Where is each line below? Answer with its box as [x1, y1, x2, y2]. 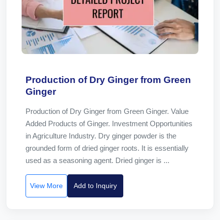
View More [30, 182, 63, 190]
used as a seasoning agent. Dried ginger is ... [26, 156, 169, 165]
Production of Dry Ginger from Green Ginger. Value [26, 107, 189, 115]
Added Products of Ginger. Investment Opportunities [26, 119, 192, 128]
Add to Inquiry [74, 182, 117, 190]
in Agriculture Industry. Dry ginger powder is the [26, 132, 176, 140]
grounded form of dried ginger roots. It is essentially [26, 144, 189, 152]
